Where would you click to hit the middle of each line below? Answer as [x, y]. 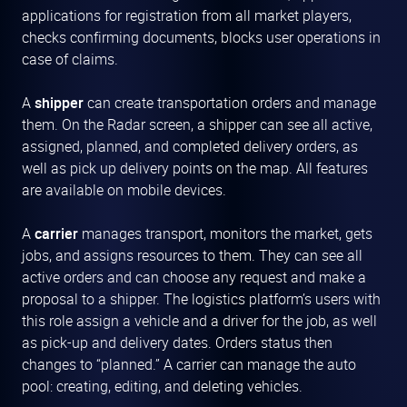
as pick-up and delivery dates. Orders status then [177, 343]
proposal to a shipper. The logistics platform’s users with [201, 299]
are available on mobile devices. [124, 190]
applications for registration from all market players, [187, 16]
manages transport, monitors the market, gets [225, 234]
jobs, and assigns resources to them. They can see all [192, 256]
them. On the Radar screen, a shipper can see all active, [197, 125]
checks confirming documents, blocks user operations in [201, 38]
